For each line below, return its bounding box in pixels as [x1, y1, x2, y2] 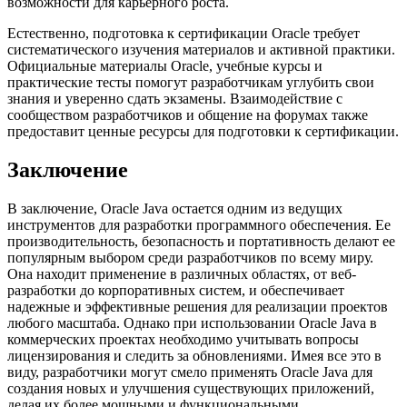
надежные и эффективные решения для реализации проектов [7, 299, 388, 315]
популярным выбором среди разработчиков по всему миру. [7, 250, 373, 266]
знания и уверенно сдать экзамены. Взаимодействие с [7, 91, 342, 107]
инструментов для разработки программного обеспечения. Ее [7, 217, 391, 233]
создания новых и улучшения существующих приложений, [7, 381, 374, 397]
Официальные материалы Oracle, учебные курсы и [7, 58, 323, 74]
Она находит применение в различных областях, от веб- [7, 266, 356, 283]
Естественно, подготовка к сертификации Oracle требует [7, 25, 360, 42]
